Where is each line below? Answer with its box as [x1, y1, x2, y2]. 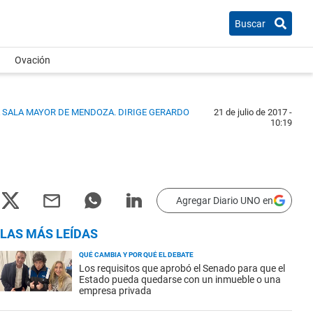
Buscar [235, 17, 265, 29]
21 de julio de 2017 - [214, 107, 292, 117]
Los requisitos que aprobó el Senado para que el [79, 263, 285, 274]
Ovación [15, 54, 50, 66]
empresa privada [79, 285, 152, 296]
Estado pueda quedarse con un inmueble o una [79, 274, 281, 285]
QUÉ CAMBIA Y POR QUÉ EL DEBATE [79, 251, 194, 259]
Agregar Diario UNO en [176, 195, 273, 206]
